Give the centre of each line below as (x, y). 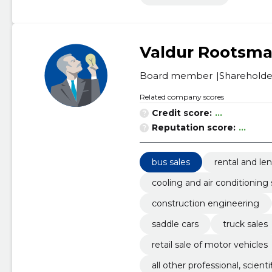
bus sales (171, 162)
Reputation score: (193, 127)
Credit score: (182, 113)
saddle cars (175, 224)
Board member (176, 76)
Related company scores (182, 97)
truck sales (245, 224)
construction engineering (205, 203)
